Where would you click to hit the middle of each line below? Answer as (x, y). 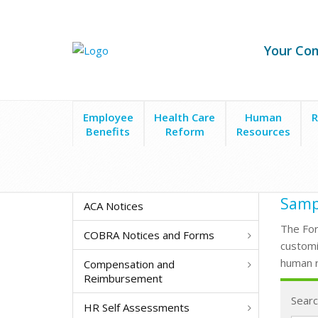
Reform (185, 131)
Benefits (108, 131)
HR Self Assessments (137, 307)
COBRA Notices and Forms (149, 235)
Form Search (124, 171)
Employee (108, 117)
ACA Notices (114, 206)
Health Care (185, 117)
